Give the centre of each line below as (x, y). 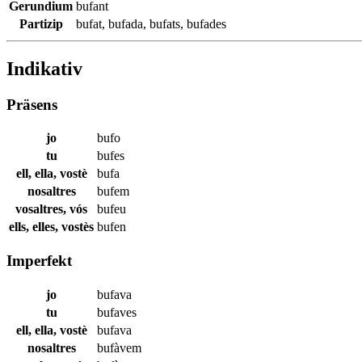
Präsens (32, 104)
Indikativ (44, 68)
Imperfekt (39, 261)
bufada (126, 23)
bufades (206, 23)
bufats (165, 23)
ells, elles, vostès (51, 227)
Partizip (41, 23)
